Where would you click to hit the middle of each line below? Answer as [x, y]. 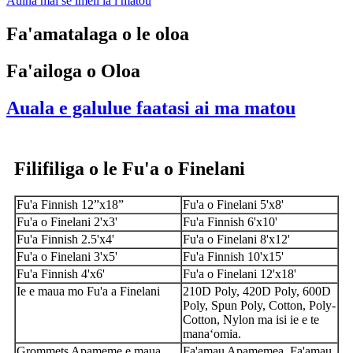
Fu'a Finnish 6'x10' [230, 221]
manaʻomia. [212, 333]
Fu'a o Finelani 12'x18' [240, 273]
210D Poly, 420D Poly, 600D [257, 291]
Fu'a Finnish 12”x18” [70, 204]
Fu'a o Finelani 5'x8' [233, 204]
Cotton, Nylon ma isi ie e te [251, 319]
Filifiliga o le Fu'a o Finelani [130, 168]
